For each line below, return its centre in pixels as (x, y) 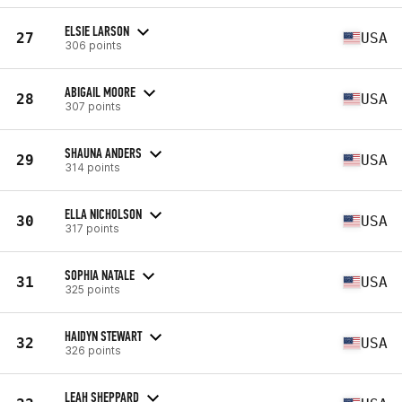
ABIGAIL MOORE (100, 92)
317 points (92, 228)
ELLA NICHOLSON (103, 214)
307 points (93, 106)
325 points (92, 289)
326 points (93, 350)
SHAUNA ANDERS (103, 153)
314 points (92, 167)
